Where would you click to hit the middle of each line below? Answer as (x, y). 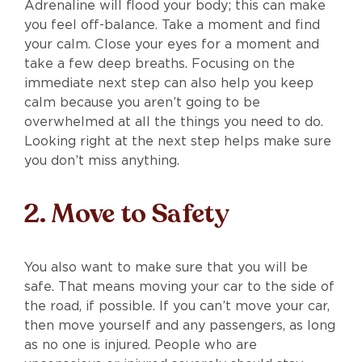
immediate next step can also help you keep (169, 82)
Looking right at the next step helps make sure (178, 141)
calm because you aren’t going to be (142, 102)
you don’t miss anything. (102, 160)
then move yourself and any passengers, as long (180, 325)
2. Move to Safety (127, 214)
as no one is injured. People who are (141, 344)
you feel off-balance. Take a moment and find (172, 24)
